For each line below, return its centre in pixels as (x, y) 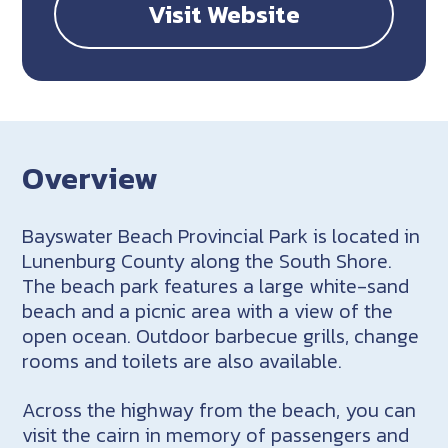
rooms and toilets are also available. (182, 360)
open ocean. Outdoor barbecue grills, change (221, 335)
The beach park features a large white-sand (216, 285)
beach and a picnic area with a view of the (208, 310)
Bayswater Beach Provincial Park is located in (221, 235)
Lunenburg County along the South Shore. (207, 260)
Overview (90, 178)
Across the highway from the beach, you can (219, 409)
